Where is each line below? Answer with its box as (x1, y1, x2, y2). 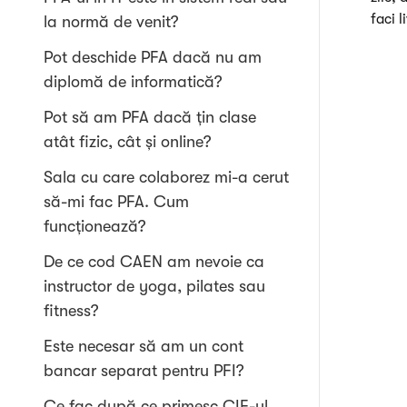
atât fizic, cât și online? (44, 133, 212, 151)
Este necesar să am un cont (44, 337, 243, 355)
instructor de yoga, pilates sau (44, 277, 265, 295)
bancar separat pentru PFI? (44, 362, 244, 380)
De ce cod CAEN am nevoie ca (44, 253, 264, 271)
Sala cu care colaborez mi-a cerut (44, 168, 289, 186)
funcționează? (44, 217, 146, 235)
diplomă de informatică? (44, 73, 223, 91)
